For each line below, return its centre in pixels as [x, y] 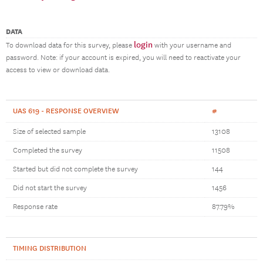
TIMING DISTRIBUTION [50, 248]
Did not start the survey [50, 188]
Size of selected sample [49, 132]
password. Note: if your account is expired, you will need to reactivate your [123, 58]
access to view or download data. [58, 70]
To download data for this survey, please [70, 45]
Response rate [35, 207]
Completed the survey [48, 151]
